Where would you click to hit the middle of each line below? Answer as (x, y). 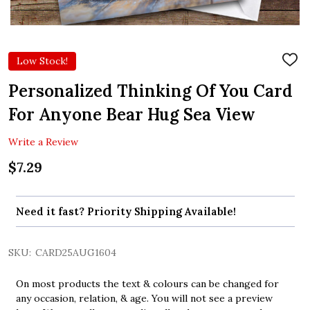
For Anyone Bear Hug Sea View (132, 114)
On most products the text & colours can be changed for (147, 284)
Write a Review (43, 142)
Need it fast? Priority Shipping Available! (126, 212)
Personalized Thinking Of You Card (151, 91)
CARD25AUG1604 (76, 253)
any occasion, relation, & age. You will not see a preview (144, 299)
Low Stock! (42, 61)
